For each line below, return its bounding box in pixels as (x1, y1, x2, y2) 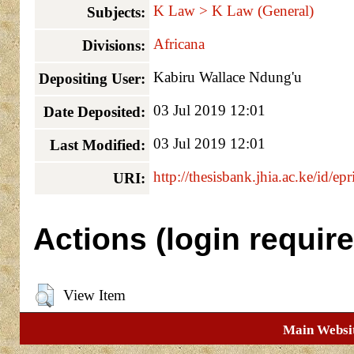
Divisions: (81, 37, 145, 55)
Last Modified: (49, 137, 145, 154)
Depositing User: (38, 70, 145, 88)
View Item (62, 286, 126, 303)
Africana (153, 36, 205, 53)
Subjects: (86, 4, 145, 21)
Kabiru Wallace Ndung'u (153, 69, 302, 86)
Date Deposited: (43, 104, 145, 121)
